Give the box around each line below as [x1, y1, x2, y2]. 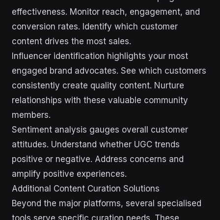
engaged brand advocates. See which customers [12, 66, 206, 76]
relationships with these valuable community [12, 95, 188, 105]
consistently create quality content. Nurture [12, 81, 184, 90]
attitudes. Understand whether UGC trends [12, 139, 180, 149]
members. [12, 110, 51, 120]
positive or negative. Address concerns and [12, 154, 184, 164]
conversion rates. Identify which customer [12, 22, 178, 31]
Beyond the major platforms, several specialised [12, 198, 201, 208]
